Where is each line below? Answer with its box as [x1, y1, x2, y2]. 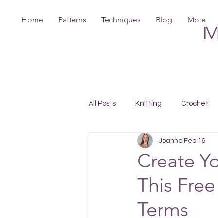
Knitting [135, 99, 162, 107]
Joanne [159, 137, 182, 144]
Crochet [181, 99, 208, 107]
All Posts [89, 99, 116, 107]
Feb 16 [184, 137, 205, 144]
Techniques [101, 15, 141, 24]
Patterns [58, 15, 86, 24]
